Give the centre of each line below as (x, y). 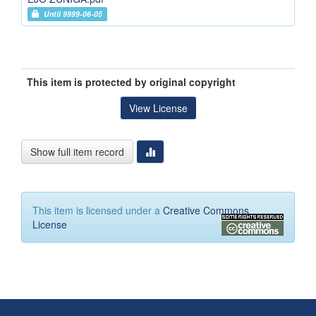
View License (158, 108)
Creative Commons (206, 211)
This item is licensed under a (98, 211)
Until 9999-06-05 (71, 14)
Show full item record (77, 152)
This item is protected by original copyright (131, 82)
